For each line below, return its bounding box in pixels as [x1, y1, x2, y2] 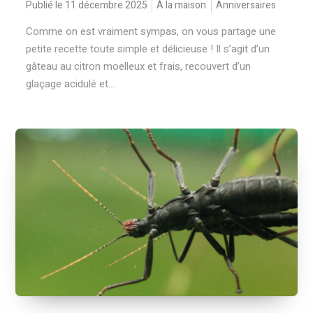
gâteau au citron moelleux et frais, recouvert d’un [26, 59, 252, 74]
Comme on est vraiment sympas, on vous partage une [26, 24, 277, 39]
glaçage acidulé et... [26, 76, 115, 92]
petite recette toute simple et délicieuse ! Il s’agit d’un [26, 41, 270, 57]
